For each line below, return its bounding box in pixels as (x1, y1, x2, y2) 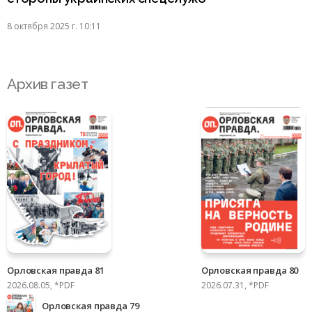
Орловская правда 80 (201, 264, 299, 277)
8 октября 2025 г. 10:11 (7, 20, 101, 33)
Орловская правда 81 (7, 264, 104, 277)
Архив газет (7, 75, 88, 93)
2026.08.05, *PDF (7, 279, 75, 292)
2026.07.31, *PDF (201, 279, 269, 292)
